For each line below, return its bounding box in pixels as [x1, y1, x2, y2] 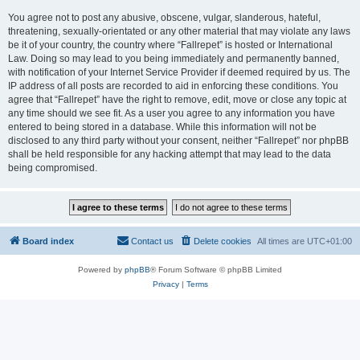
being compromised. [8, 162, 97, 174]
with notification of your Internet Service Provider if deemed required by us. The [8, 67, 350, 78]
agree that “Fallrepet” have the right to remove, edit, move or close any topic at [8, 94, 346, 105]
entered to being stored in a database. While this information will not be [8, 121, 317, 133]
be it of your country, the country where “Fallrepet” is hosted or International [8, 39, 333, 51]
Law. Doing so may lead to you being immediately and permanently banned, [8, 53, 339, 64]
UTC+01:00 [307, 236, 352, 246]
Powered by [78, 265, 125, 274]
